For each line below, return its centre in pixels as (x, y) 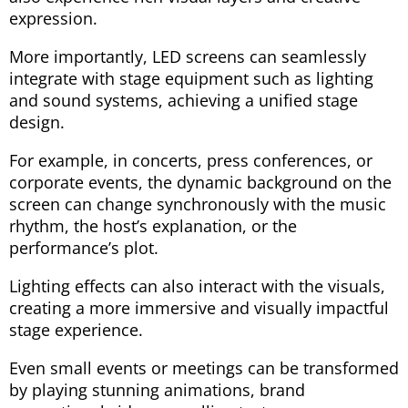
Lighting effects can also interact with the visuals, (197, 286)
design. (37, 122)
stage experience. (76, 329)
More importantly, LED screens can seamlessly (188, 56)
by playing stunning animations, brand (157, 389)
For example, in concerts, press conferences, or (191, 160)
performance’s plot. (84, 247)
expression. (53, 18)
